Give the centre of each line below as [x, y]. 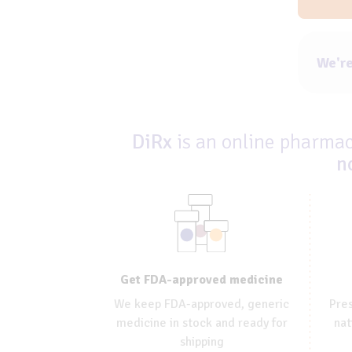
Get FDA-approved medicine [202, 279]
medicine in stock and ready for [202, 323]
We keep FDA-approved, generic [202, 304]
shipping [202, 341]
